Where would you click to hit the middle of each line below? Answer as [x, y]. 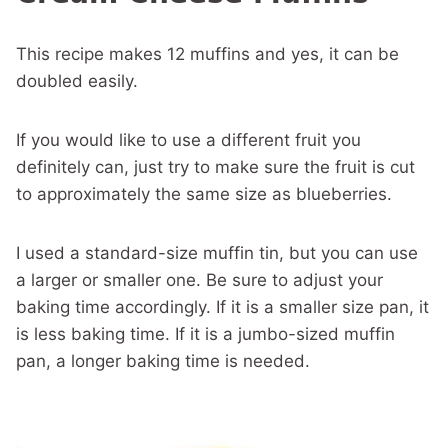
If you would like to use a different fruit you [188, 140]
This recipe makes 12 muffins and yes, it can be [207, 54]
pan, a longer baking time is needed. [163, 361]
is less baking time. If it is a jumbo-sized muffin [205, 334]
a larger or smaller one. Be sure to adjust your [199, 280]
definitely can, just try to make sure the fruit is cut [215, 167]
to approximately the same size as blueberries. [204, 194]
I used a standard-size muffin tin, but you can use [217, 253]
